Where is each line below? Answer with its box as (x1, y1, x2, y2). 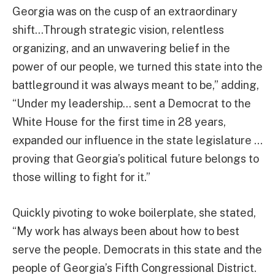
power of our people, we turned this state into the (12, 60, 263, 74)
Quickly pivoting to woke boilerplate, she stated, (12, 206, 256, 220)
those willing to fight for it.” (12, 171, 150, 184)
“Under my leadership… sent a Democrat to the (12, 97, 251, 110)
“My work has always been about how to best (12, 225, 239, 238)
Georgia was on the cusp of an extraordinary (12, 5, 238, 18)
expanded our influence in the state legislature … (12, 134, 263, 147)
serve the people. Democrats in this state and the (12, 243, 262, 257)
